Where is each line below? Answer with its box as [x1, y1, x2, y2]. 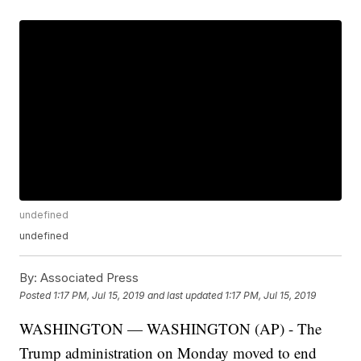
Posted [19, 288, 54, 301]
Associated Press [37, 270, 139, 286]
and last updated [147, 288, 223, 301]
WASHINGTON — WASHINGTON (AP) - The [19, 318, 322, 339]
